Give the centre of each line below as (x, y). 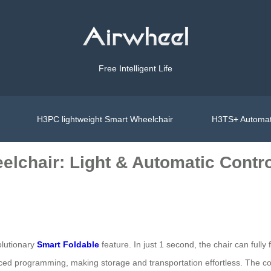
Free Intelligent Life (135, 68)
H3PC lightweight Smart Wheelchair (105, 119)
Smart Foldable (68, 244)
